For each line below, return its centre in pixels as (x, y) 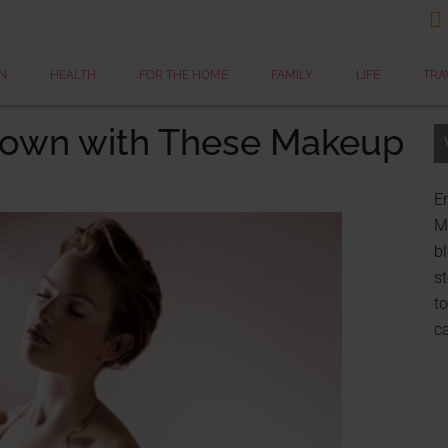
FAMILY (291, 75)
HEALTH (72, 75)
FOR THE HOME (183, 75)
